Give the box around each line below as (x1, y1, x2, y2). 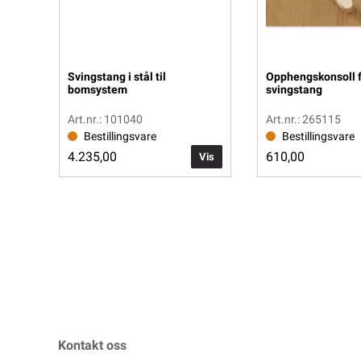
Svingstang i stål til (68, 69, 166, 83)
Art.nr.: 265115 (266, 112, 341, 126)
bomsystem (68, 82, 127, 96)
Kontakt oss (58, 337, 127, 353)
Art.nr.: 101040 (68, 112, 143, 126)
